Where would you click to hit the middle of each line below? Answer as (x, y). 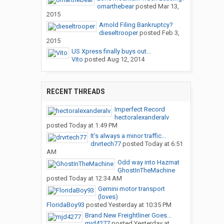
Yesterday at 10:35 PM (140, 205)
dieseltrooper (118, 33)
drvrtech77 (105, 144)
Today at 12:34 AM (95, 178)
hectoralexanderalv (141, 117)
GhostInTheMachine (146, 170)
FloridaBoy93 (65, 205)
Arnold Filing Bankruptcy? (136, 25)
